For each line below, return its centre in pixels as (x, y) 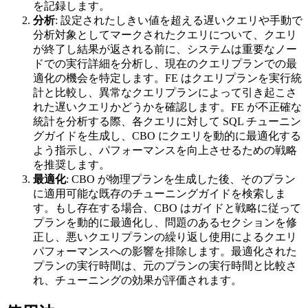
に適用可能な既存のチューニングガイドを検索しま (159, 194)
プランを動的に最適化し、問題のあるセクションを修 (165, 223)
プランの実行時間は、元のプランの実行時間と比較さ (165, 266)
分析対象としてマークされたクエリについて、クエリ (165, 35)
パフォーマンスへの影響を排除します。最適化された (165, 252)
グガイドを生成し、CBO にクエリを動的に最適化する (167, 136)
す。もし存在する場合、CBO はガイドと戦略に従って (167, 208)
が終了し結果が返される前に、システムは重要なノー (165, 49)
